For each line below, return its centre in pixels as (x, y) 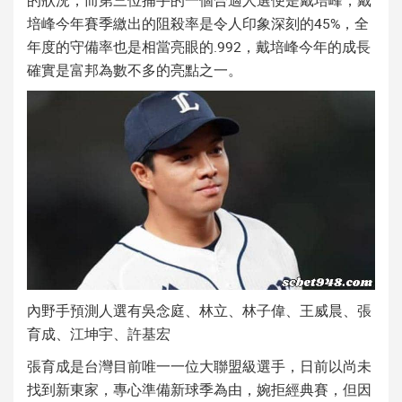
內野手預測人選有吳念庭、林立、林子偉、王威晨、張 (199, 310)
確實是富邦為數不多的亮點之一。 (135, 70)
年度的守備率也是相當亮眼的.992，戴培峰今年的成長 (199, 47)
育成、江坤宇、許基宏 (99, 333)
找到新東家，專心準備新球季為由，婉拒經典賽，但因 (199, 389)
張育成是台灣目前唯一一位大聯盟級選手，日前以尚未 (199, 366)
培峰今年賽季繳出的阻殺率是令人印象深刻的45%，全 (198, 24)
